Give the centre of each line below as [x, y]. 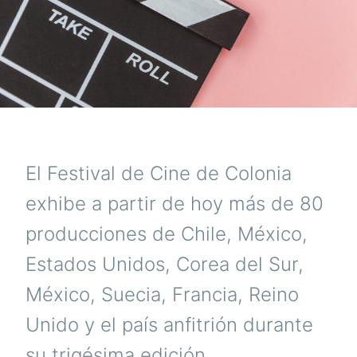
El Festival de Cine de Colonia [159, 174]
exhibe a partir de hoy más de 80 [175, 204]
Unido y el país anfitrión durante [169, 325]
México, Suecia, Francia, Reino [162, 295]
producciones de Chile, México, [167, 234]
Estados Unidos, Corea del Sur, [165, 265]
